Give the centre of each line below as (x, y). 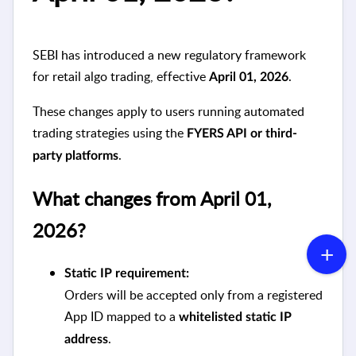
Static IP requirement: (127, 273)
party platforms (75, 156)
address (86, 339)
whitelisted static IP (235, 317)
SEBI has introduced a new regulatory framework (169, 55)
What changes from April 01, (152, 198)
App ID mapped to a (122, 316)
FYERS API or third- (242, 134)
